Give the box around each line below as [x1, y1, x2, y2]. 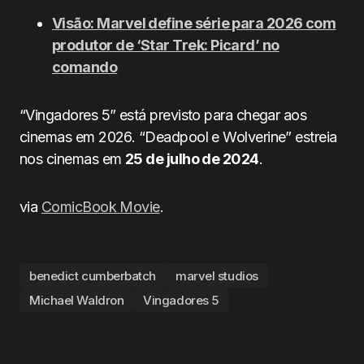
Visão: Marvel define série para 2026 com [52, 15, 336, 32]
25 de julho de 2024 [124, 150, 259, 167]
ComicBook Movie [41, 198, 160, 215]
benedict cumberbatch [29, 267, 156, 284]
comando [52, 58, 118, 76]
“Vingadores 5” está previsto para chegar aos [19, 106, 307, 123]
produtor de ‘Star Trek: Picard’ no [52, 37, 279, 54]
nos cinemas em [19, 150, 125, 167]
